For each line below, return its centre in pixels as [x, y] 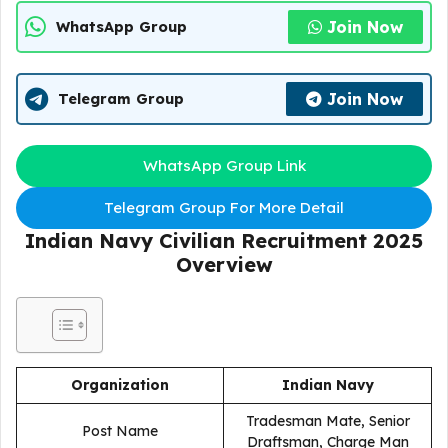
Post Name [120, 431]
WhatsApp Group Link [224, 165]
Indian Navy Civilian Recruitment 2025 [224, 240]
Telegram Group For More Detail [224, 207]
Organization [120, 385]
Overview [224, 264]
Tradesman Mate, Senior [327, 421]
